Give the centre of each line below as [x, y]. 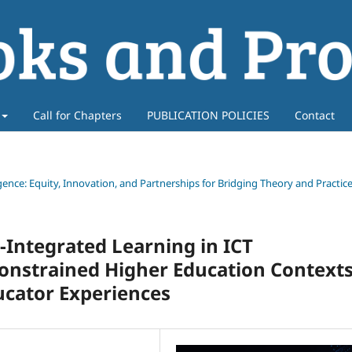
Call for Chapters [77, 115]
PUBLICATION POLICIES [208, 115]
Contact [315, 115]
